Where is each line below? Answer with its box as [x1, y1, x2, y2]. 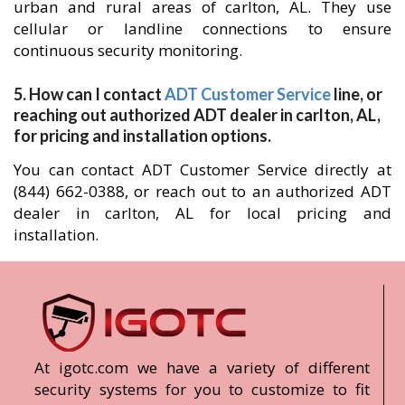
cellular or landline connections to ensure [14, 17, 391, 39]
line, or [331, 83, 382, 104]
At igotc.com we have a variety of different [34, 356, 370, 378]
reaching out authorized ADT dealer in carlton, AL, [14, 104, 381, 125]
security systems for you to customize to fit [34, 378, 370, 400]
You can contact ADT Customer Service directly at [14, 158, 391, 180]
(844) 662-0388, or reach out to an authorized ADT [14, 180, 391, 202]
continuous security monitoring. [14, 39, 242, 61]
